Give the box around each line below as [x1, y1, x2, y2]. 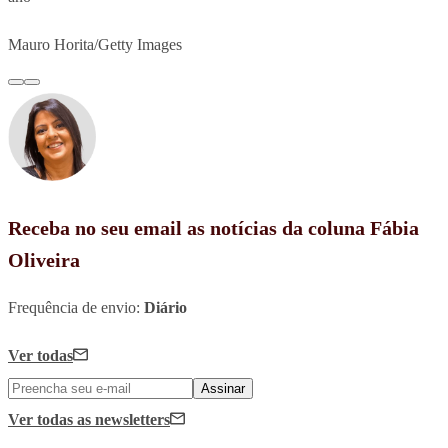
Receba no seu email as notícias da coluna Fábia [8, 216, 419, 239]
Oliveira [8, 248, 80, 271]
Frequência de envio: [8, 298, 144, 316]
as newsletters [77, 410, 170, 428]
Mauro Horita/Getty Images [8, 35, 182, 53]
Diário [144, 298, 187, 316]
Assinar [201, 380, 245, 396]
